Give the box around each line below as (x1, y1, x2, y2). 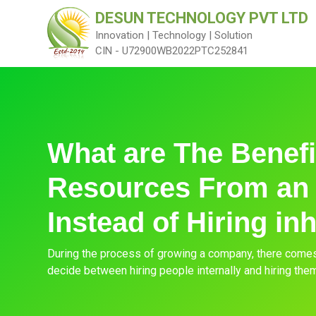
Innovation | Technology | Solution (95, 28, 253, 42)
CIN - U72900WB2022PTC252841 (95, 44, 249, 57)
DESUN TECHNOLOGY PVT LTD (95, 8, 309, 27)
